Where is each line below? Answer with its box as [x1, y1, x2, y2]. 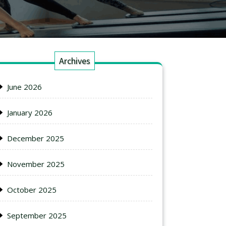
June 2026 [7, 82, 42, 92]
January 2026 [7, 107, 52, 118]
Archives [59, 55, 90, 67]
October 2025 [7, 185, 56, 195]
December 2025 [7, 133, 64, 143]
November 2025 [7, 159, 65, 169]
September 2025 [7, 210, 67, 220]
